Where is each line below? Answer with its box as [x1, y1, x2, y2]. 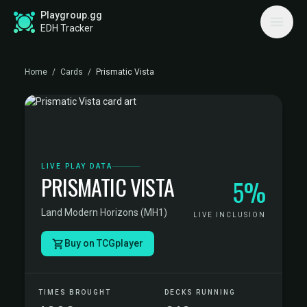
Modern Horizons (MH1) [64, 207, 167, 218]
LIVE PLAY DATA [41, 162, 112, 170]
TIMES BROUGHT [38, 288, 111, 296]
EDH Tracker [40, 23, 93, 34]
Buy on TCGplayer [64, 238, 143, 249]
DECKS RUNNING [164, 288, 236, 296]
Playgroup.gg [40, 10, 102, 21]
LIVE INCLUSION [193, 211, 266, 219]
